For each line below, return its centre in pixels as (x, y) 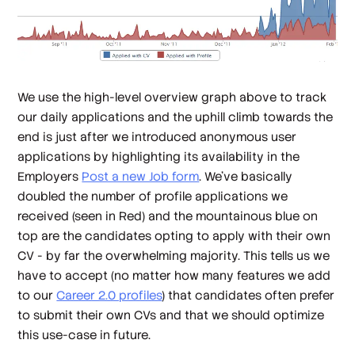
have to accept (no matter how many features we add (174, 276)
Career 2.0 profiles (109, 296)
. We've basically (246, 177)
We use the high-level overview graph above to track (172, 97)
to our (37, 296)
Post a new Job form (141, 177)
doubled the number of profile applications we (153, 197)
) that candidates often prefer (248, 296)
